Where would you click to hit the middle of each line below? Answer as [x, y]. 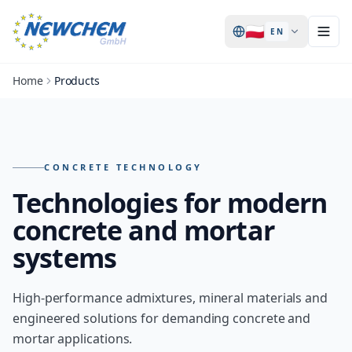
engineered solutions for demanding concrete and [162, 318]
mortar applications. [73, 339]
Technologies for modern [170, 203]
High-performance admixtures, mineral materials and [170, 298]
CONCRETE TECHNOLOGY [123, 167]
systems [65, 258]
